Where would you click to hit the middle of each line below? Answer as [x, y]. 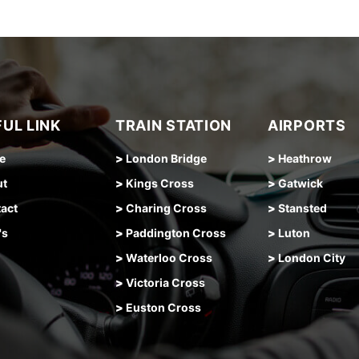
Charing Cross [166, 208]
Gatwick [301, 183]
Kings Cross [160, 183]
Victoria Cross [165, 282]
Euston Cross [163, 307]
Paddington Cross [176, 233]
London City [312, 258]
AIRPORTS [307, 125]
